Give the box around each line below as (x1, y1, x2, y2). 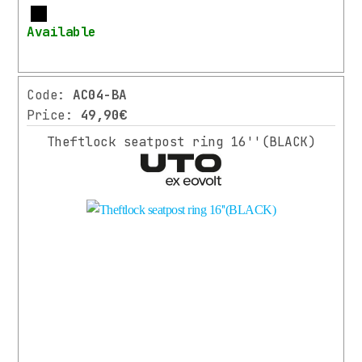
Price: (27, 107, 81, 124)
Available (27, 23, 96, 41)
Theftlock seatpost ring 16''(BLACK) (46, 133, 316, 151)
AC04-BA (73, 86, 127, 104)
